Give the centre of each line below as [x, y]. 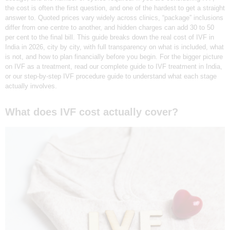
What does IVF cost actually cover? [92, 112]
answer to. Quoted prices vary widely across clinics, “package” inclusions [114, 18]
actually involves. [31, 86]
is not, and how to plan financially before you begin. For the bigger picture [114, 57]
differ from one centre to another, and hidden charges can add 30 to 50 [110, 28]
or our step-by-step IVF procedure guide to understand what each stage [111, 76]
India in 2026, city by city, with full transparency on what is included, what [114, 47]
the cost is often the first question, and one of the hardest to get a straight [115, 8]
